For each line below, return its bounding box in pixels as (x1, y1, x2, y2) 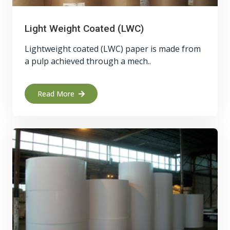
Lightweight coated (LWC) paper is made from (25, 43, 201, 54)
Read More (37, 89, 74, 99)
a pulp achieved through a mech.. (25, 55, 151, 67)
